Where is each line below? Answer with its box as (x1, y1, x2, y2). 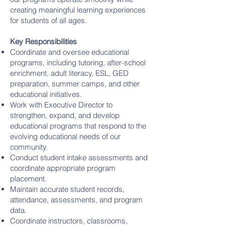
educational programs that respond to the (10, 121, 146, 131)
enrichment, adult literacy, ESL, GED (10, 68, 129, 78)
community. (10, 142, 48, 152)
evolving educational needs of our (10, 131, 121, 141)
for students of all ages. (10, 15, 87, 25)
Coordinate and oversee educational (10, 47, 129, 57)
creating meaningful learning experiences (10, 5, 146, 15)
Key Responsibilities (10, 36, 77, 46)
